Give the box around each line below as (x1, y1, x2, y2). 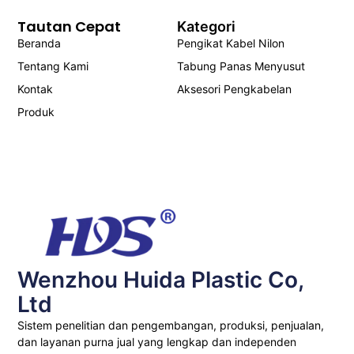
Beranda (17, 36, 62, 51)
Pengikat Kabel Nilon (177, 36, 284, 51)
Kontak (17, 82, 54, 96)
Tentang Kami (17, 59, 89, 73)
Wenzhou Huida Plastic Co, (17, 266, 304, 294)
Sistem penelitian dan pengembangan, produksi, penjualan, (17, 318, 325, 333)
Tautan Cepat (17, 17, 122, 37)
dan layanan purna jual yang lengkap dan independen (17, 335, 297, 349)
